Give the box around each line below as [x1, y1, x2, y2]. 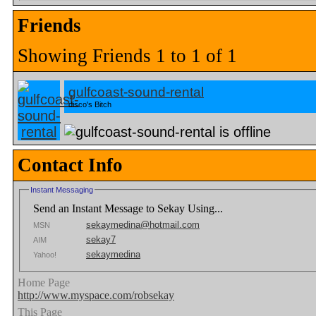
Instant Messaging [30, 186, 93, 195]
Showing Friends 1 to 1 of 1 [18, 45, 237, 67]
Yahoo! [33, 250, 56, 259]
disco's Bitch [68, 100, 111, 109]
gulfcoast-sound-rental [68, 85, 204, 100]
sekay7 [86, 233, 116, 245]
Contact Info [18, 154, 123, 176]
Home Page [18, 276, 70, 288]
